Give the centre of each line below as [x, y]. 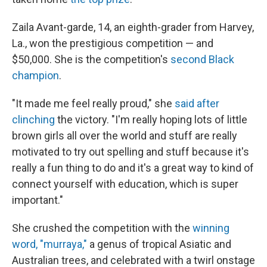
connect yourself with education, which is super [125, 184]
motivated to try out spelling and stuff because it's [131, 152]
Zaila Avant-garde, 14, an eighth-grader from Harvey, [133, 27]
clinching [33, 119]
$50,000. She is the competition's [91, 59]
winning [211, 228]
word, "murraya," [51, 244]
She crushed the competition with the [102, 228]
